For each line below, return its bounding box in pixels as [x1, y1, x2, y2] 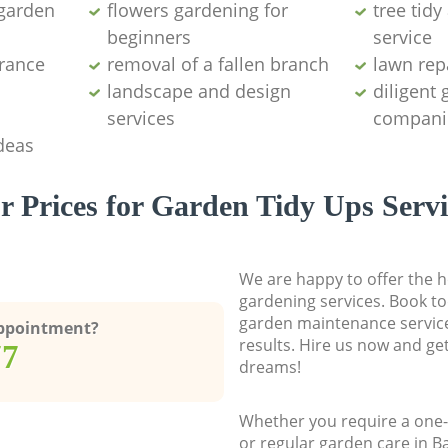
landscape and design [106, 78, 291, 103]
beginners [106, 24, 191, 49]
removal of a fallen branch [106, 51, 329, 76]
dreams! [238, 355, 301, 378]
